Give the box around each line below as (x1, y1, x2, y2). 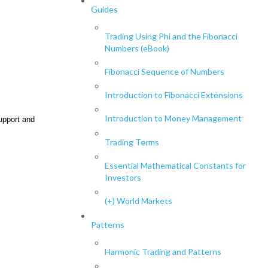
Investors (104, 172, 141, 182)
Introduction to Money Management (104, 113, 242, 124)
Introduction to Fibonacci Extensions (104, 90, 243, 100)
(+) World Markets (104, 195, 172, 206)
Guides (91, 4, 118, 14)
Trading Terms (104, 136, 159, 147)
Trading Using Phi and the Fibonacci (104, 31, 237, 41)
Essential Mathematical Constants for (104, 160, 246, 170)
